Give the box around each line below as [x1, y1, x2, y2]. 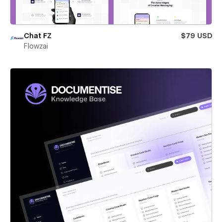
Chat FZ [24, 32, 52, 40]
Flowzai [24, 42, 48, 50]
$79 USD [181, 32, 212, 40]
